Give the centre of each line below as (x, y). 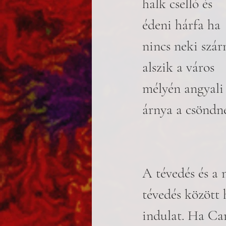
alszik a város (178, 67)
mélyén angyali (183, 88)
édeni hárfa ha (181, 25)
